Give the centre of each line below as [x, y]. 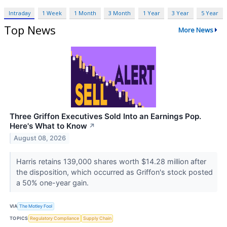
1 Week [52, 13]
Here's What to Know [48, 126]
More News [196, 30]
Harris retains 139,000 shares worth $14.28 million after [111, 161]
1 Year [151, 13]
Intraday [19, 13]
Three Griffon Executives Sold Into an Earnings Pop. [105, 116]
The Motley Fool [36, 206]
